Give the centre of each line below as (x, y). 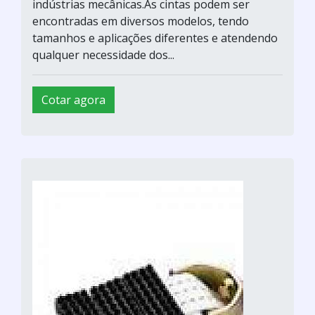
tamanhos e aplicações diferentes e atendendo (155, 38)
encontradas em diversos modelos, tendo (141, 21)
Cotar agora (73, 99)
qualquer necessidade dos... (103, 54)
